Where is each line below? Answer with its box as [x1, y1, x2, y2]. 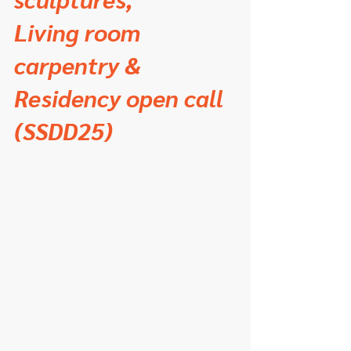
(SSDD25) [14, 115, 113, 146]
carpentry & [14, 49, 141, 80]
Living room [14, 16, 146, 47]
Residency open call [14, 82, 229, 113]
